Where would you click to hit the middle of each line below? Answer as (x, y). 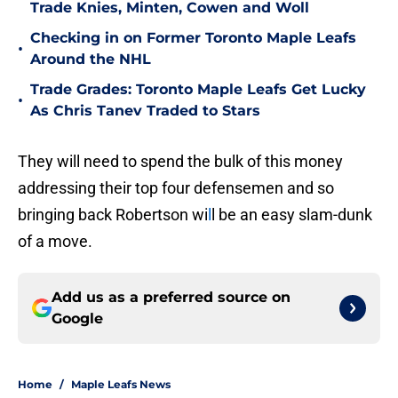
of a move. (55, 242)
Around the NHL (91, 60)
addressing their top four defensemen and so (176, 188)
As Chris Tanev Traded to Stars (145, 111)
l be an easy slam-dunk (292, 215)
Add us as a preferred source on (171, 298)
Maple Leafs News (121, 385)
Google (77, 319)
